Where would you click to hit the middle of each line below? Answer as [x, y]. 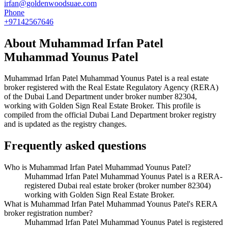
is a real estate [186, 78]
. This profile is [176, 106]
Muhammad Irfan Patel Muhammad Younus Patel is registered [124, 222]
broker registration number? [48, 213]
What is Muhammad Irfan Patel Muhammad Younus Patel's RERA [111, 204]
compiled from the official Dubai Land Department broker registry [110, 115]
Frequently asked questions [75, 146]
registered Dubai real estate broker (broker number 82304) [118, 186]
